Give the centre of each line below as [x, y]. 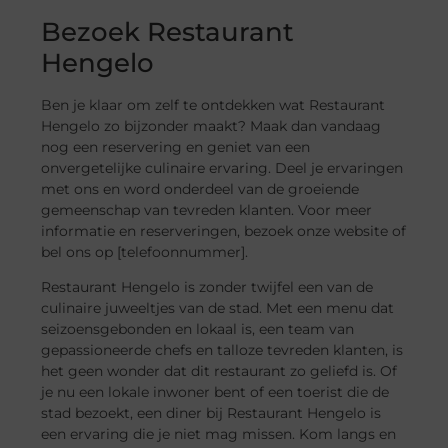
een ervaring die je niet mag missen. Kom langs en [219, 434]
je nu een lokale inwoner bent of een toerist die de [215, 392]
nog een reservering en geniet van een [176, 146]
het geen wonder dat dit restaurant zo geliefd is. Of [219, 371]
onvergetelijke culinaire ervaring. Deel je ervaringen [222, 167]
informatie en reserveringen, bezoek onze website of [224, 230]
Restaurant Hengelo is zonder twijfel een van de [207, 287]
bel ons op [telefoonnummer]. [145, 251]
